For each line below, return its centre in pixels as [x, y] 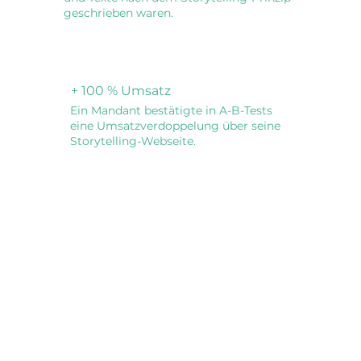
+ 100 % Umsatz [120, 91]
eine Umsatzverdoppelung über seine [176, 125]
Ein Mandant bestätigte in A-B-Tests [172, 110]
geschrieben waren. [118, 13]
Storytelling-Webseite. [133, 141]
